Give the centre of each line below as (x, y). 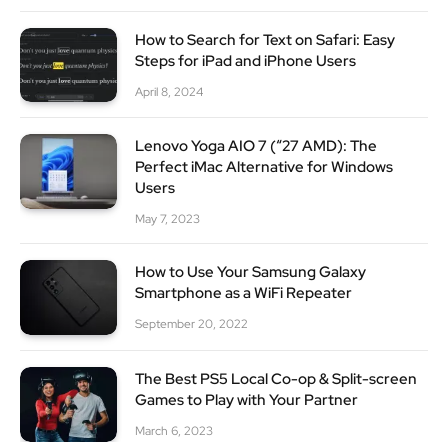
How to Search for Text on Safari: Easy (265, 39)
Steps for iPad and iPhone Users (245, 60)
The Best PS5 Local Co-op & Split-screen (276, 378)
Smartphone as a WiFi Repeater (243, 293)
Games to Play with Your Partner (246, 399)
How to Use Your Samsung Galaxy (250, 272)
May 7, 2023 (167, 219)
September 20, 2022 (191, 324)
